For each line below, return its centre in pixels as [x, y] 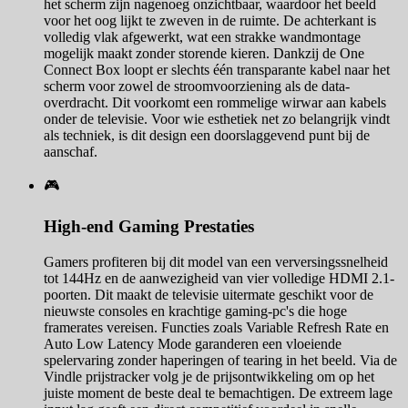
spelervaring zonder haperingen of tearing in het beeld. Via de [220, 360]
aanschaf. [71, 152]
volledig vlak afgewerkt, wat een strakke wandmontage [202, 37]
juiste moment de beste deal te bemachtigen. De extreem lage [218, 393]
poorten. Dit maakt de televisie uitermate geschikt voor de [209, 294]
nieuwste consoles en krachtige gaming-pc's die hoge [195, 311]
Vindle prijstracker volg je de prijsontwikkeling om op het [209, 376]
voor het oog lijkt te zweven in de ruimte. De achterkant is [210, 21]
